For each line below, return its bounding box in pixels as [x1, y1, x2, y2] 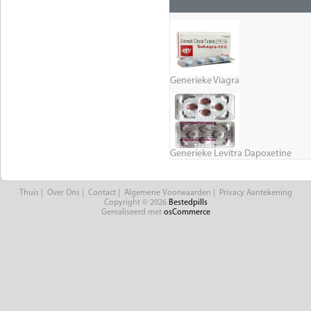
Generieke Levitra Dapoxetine [170, 149, 292, 160]
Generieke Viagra [170, 76, 239, 87]
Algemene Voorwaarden [124, 189, 211, 198]
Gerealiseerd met [101, 208, 164, 217]
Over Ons [47, 189, 80, 198]
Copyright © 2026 [103, 199, 169, 208]
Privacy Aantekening [219, 189, 292, 198]
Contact [87, 189, 116, 198]
